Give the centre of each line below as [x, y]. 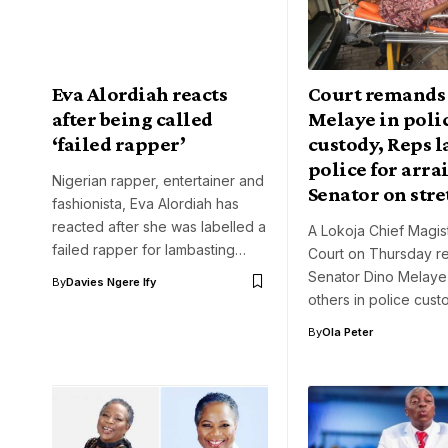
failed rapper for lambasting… [149, 249]
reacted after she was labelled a [159, 226]
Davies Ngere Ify [111, 281]
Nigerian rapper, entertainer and [158, 180]
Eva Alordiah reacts [140, 93]
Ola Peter [347, 331]
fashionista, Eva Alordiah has [145, 203]
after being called [132, 118]
